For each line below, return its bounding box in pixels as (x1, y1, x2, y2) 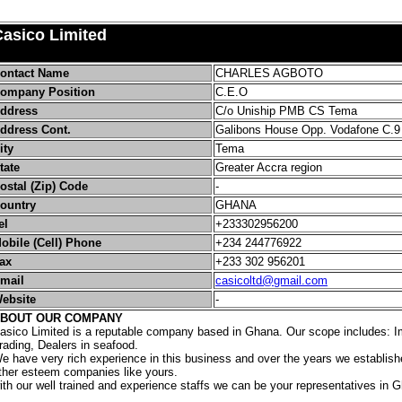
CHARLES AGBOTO (215, 66, 323, 80)
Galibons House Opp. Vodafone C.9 (215, 123, 400, 136)
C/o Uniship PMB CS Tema (215, 104, 357, 118)
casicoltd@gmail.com (215, 274, 328, 287)
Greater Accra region (215, 161, 322, 174)
